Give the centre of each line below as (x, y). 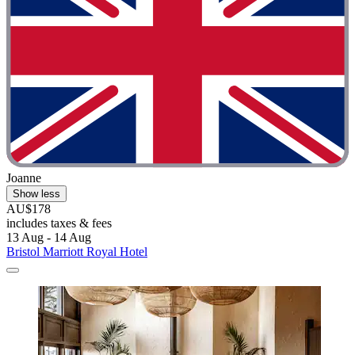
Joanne (24, 177)
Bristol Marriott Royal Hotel (77, 251)
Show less (36, 193)
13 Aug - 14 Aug (49, 237)
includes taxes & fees (59, 223)
